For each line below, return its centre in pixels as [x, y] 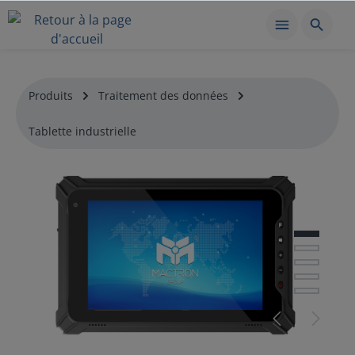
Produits [51, 95]
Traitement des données [163, 95]
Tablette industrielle [82, 131]
